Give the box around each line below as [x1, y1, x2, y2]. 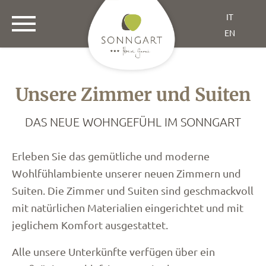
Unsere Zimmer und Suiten [15, 83, 251, 106]
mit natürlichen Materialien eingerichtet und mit [12, 201, 243, 214]
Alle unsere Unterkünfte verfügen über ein [12, 245, 215, 258]
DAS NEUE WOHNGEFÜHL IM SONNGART [25, 115, 241, 129]
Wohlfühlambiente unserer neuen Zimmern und [12, 167, 241, 179]
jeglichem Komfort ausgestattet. [12, 218, 168, 231]
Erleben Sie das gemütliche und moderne [12, 150, 210, 162]
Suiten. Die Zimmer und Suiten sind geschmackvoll [12, 184, 254, 197]
